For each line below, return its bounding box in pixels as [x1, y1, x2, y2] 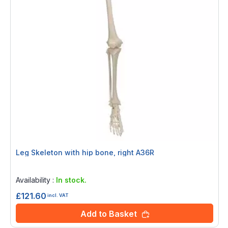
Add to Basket [80, 209, 137, 219]
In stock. [56, 176, 87, 184]
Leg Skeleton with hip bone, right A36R [136, 148, 154, 157]
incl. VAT [47, 192, 68, 198]
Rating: [18, 162, 40, 171]
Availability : [16, 176, 56, 184]
